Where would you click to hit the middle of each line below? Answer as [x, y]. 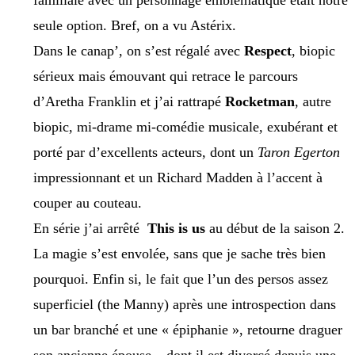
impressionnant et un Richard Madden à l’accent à [178, 178]
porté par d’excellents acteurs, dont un [145, 153]
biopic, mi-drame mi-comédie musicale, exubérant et [185, 127]
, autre [313, 102]
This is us [176, 229]
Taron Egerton [299, 153]
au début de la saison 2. [275, 229]
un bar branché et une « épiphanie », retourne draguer [188, 330]
